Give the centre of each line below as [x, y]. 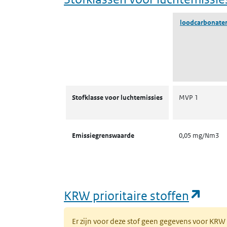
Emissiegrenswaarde [103, 136]
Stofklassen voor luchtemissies [114, 89]
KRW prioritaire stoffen [126, 195]
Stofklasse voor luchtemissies [117, 98]
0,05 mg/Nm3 [199, 136]
